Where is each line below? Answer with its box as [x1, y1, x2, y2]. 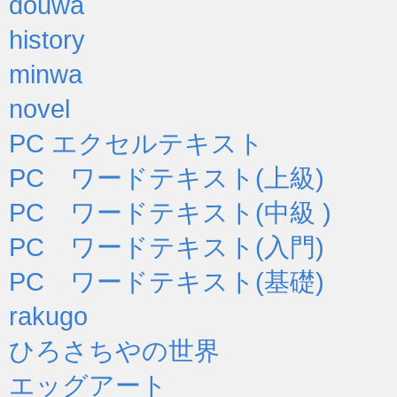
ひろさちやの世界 [9, 335, 220, 365]
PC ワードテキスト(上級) [9, 162, 324, 192]
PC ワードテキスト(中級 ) [9, 197, 331, 227]
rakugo [9, 300, 88, 331]
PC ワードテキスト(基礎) [9, 266, 324, 296]
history [9, 24, 85, 54]
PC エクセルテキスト [9, 128, 264, 158]
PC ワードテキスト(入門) [9, 231, 324, 261]
